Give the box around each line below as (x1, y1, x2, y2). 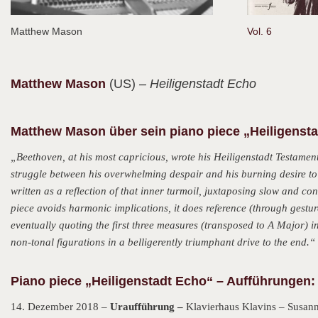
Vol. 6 (247, 26, 273, 37)
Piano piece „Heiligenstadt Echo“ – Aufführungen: (11, 274, 315, 288)
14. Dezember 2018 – (11, 301, 110, 312)
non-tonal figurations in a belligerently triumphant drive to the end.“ (11, 236, 315, 248)
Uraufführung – (110, 301, 186, 312)
